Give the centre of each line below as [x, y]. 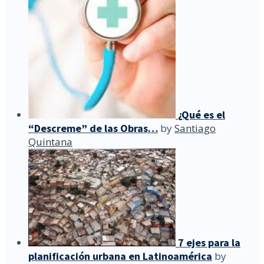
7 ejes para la [209, 242]
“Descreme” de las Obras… [93, 128]
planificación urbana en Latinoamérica [120, 256]
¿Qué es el [202, 114]
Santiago [195, 128]
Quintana [50, 141]
